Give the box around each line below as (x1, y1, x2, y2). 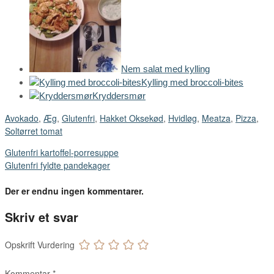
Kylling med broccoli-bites (141, 76, 243, 87)
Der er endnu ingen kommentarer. (5, 185, 144, 198)
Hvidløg (168, 111, 197, 124)
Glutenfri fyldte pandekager (5, 158, 110, 171)
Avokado (5, 111, 39, 124)
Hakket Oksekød (100, 111, 163, 124)
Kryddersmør (92, 90, 146, 101)
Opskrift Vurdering (5, 239, 75, 251)
